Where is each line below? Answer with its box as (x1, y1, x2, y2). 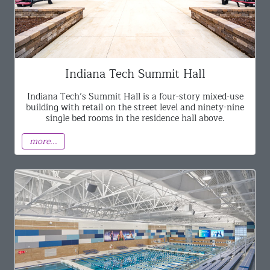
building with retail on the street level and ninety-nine (26, 99, 244, 115)
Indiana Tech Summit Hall (64, 64, 206, 84)
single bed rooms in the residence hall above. (45, 110, 225, 125)
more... (30, 134, 58, 149)
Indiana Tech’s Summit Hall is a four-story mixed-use (27, 89, 243, 104)
